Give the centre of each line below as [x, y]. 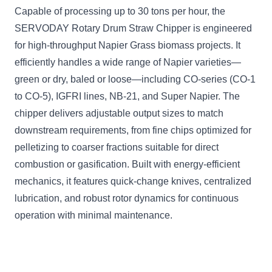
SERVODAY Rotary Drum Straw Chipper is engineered [133, 28]
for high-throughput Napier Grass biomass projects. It [127, 45]
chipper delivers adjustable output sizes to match [119, 113]
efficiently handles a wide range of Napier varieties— [128, 62]
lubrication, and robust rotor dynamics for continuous [127, 198]
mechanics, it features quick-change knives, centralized [133, 181]
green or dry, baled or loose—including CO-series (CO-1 [135, 79]
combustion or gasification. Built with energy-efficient [127, 164]
